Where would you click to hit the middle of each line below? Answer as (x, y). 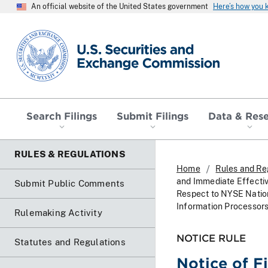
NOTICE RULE (211, 237)
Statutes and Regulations (70, 242)
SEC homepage (51, 34)
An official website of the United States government (120, 7)
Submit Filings (153, 115)
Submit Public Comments (70, 183)
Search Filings (62, 115)
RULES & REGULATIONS (70, 154)
